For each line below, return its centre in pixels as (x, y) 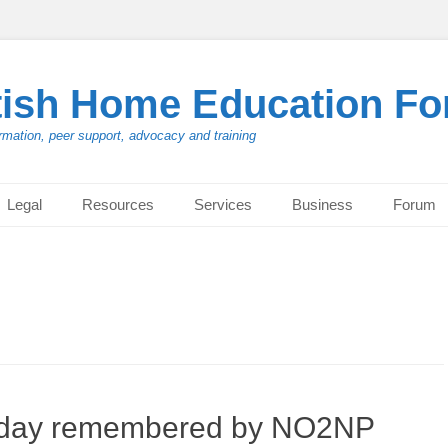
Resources (118, 204)
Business (322, 204)
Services (223, 204)
